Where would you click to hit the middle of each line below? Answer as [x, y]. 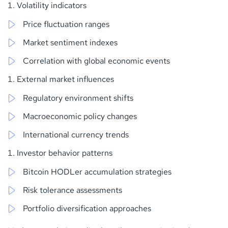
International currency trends [76, 134]
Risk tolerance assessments [73, 190]
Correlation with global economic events [96, 61]
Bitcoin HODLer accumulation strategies [97, 172]
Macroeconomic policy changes [80, 116]
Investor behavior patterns [65, 153]
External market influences [65, 79]
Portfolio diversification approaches [87, 208]
